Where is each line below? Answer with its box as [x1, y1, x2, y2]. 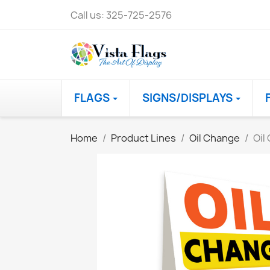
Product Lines [111, 131, 176, 145]
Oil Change [189, 131, 240, 145]
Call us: [71, 8, 106, 22]
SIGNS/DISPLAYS [142, 90, 235, 105]
